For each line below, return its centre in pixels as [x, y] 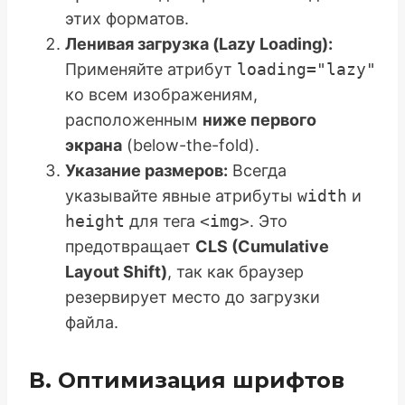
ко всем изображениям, [161, 95]
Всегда [257, 171]
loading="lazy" [306, 70]
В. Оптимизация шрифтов [187, 381]
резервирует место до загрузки [193, 297]
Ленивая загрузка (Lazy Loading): [199, 44]
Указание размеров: [146, 171]
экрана [94, 146]
